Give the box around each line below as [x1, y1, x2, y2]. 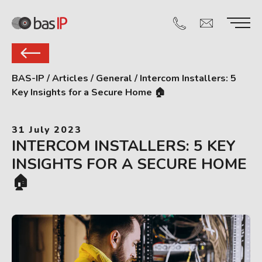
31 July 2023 [12, 123, 82, 136]
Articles [52, 72, 88, 85]
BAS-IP [12, 72, 44, 85]
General [96, 72, 132, 85]
